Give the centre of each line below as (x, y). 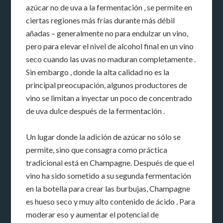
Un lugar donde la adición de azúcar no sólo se (104, 136)
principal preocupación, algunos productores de (107, 85)
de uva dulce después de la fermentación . (96, 111)
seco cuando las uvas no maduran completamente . (111, 59)
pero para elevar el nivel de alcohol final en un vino (110, 46)
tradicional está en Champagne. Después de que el (110, 162)
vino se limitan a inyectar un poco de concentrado (109, 98)
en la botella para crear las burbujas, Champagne (108, 188)
